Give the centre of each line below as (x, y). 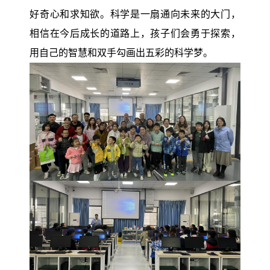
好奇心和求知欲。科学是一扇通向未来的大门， (135, 14)
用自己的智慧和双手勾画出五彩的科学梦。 (121, 53)
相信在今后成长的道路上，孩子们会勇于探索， (135, 34)
